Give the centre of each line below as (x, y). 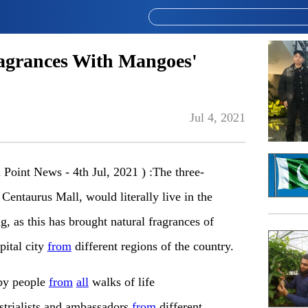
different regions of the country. (152, 246)
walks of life (121, 282)
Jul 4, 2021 (218, 118)
